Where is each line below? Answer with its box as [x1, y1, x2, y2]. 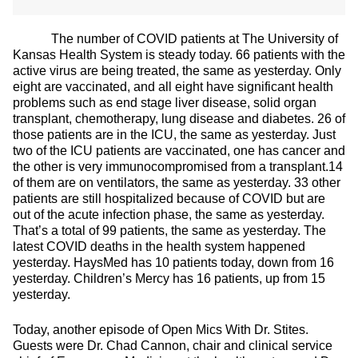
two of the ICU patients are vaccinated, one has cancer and [13, 144, 345, 157]
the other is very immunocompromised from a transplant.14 [13, 160, 343, 173]
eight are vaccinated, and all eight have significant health [13, 80, 333, 93]
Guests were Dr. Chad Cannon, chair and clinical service [13, 339, 332, 352]
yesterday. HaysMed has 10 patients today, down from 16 [13, 256, 334, 269]
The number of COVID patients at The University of [13, 32, 338, 46]
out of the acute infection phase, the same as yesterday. [13, 208, 324, 221]
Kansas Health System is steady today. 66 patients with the [13, 48, 345, 62]
